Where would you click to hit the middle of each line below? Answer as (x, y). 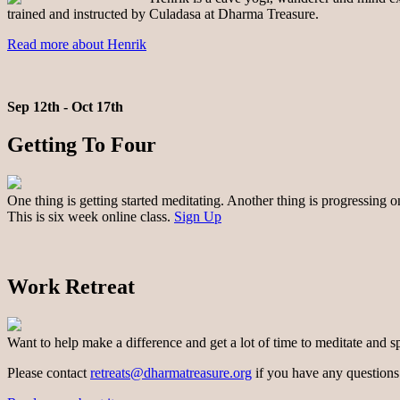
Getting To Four (82, 145)
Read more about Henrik (77, 45)
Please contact (49, 372)
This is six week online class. (91, 217)
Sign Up (198, 217)
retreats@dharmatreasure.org (171, 372)
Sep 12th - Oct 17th (65, 107)
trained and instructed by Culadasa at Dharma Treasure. (163, 14)
